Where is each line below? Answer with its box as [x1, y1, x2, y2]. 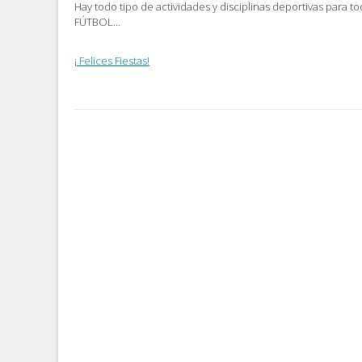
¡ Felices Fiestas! [74, 53, 149, 69]
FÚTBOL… [74, 14, 120, 29]
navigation [74, 149, 192, 179]
